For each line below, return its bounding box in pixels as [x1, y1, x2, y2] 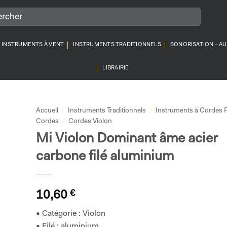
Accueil [35, 107, 58, 114]
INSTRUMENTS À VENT [2, 42, 64, 48]
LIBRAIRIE [102, 65, 129, 71]
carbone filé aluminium [35, 149, 174, 164]
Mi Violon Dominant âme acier [35, 132, 218, 146]
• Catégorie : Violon [35, 209, 105, 218]
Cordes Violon [68, 118, 112, 125]
